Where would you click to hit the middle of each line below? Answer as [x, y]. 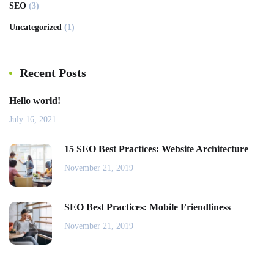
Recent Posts [53, 73]
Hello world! [35, 101]
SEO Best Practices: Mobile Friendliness [147, 207]
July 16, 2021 [33, 120]
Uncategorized [35, 28]
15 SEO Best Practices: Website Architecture [156, 149]
